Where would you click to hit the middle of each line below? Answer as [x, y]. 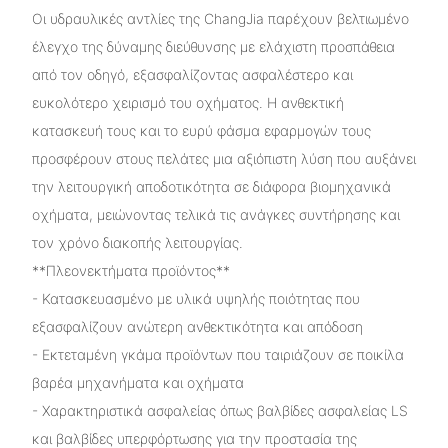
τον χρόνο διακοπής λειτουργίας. [137, 242]
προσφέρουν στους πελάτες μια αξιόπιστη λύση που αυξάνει [223, 158]
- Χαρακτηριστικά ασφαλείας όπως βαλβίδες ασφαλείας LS [219, 410]
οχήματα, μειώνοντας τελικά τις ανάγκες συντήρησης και [215, 214]
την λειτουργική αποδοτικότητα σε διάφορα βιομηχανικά [211, 186]
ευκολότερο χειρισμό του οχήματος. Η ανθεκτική [187, 102]
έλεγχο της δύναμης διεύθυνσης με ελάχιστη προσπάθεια [213, 46]
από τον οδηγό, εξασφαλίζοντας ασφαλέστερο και [192, 74]
